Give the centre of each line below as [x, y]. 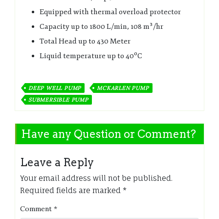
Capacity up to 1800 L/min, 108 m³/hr [101, 26]
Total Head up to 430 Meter [85, 41]
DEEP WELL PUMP [55, 88]
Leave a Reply [57, 162]
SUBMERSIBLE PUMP [58, 99]
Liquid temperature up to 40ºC [91, 56]
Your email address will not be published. [96, 178]
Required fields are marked [71, 190]
